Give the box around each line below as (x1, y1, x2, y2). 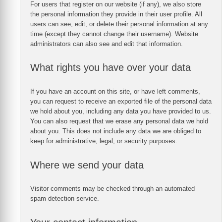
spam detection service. (30, 195, 99, 203)
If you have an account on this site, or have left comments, (30, 87, 200, 95)
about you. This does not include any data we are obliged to (30, 127, 201, 135)
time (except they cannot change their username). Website (30, 30, 198, 38)
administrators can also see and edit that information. (30, 40, 183, 48)
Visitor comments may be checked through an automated (30, 185, 195, 193)
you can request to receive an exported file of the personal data (30, 97, 212, 105)
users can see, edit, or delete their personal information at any (30, 20, 208, 28)
